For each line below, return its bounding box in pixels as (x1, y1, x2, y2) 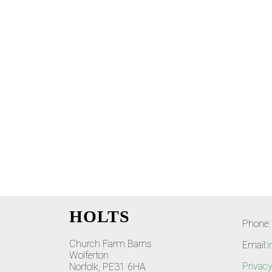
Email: (242, 239, 267, 251)
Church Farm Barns (69, 238, 152, 250)
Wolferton (69, 250, 109, 261)
